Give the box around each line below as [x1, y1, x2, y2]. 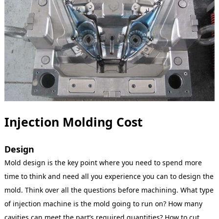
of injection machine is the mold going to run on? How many [4, 198, 202, 208]
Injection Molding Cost [4, 113, 143, 130]
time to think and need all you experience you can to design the [4, 171, 214, 181]
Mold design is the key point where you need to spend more [4, 157, 202, 167]
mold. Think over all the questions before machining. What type [4, 185, 214, 195]
